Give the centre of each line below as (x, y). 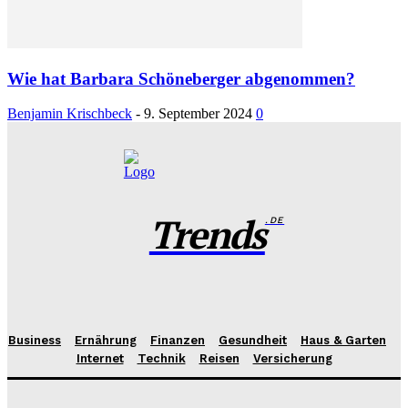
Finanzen (178, 341)
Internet (100, 359)
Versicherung (292, 359)
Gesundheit (253, 341)
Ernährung (106, 341)
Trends (207, 234)
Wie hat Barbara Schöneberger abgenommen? (181, 78)
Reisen (219, 359)
